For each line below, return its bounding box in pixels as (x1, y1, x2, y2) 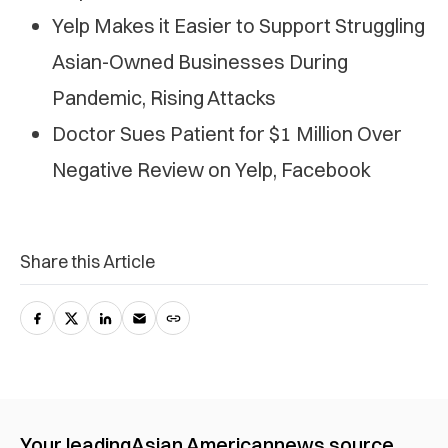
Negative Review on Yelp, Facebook (52, 157, 371, 183)
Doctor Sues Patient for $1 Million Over (52, 121, 402, 147)
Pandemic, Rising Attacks (52, 85, 276, 111)
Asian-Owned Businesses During (52, 49, 348, 75)
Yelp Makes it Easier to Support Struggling (52, 13, 425, 39)
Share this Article (20, 250, 155, 274)
